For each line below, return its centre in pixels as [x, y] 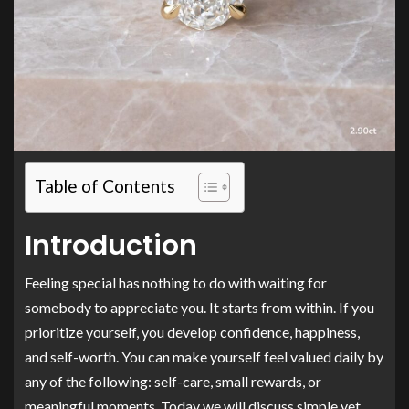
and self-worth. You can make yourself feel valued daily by [204, 357]
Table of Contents [105, 186]
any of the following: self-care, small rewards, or [173, 381]
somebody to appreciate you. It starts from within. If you [199, 307]
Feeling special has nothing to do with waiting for [176, 283]
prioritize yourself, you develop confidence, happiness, [192, 332]
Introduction [111, 246]
